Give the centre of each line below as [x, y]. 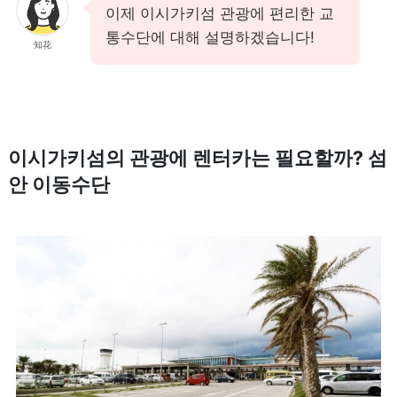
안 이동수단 [58, 184]
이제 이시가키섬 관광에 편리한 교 [219, 13]
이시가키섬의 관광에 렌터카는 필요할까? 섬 [197, 157]
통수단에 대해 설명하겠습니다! [210, 37]
